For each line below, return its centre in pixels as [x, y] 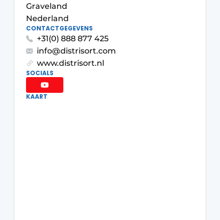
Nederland [47, 18]
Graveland [47, 6]
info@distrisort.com [76, 51]
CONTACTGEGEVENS [59, 28]
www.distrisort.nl [70, 63]
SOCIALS [40, 73]
